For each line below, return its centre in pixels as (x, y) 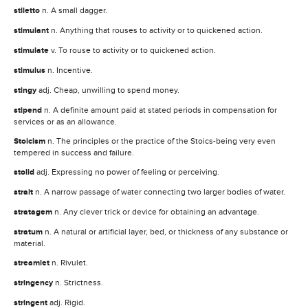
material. (30, 243)
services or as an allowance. (65, 121)
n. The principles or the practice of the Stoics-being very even (162, 141)
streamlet (33, 263)
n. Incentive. (70, 70)
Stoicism (31, 141)
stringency (34, 283)
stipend (29, 110)
